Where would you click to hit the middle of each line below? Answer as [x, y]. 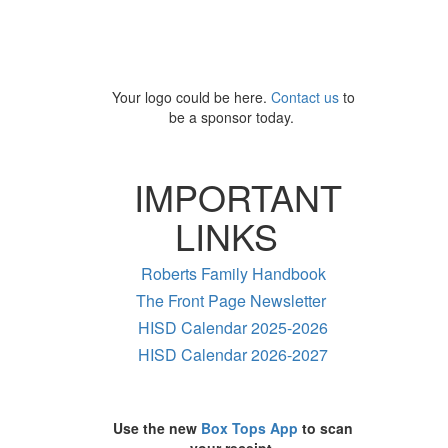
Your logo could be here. [191, 96]
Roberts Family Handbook [233, 273]
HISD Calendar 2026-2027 [233, 354]
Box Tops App [252, 427]
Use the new [157, 427]
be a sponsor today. [233, 116]
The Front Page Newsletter [231, 300]
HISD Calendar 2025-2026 [233, 327]
